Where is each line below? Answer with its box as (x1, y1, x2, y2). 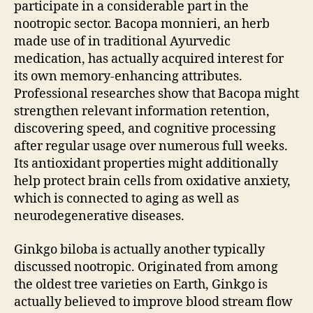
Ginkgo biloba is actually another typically (14, 241, 265, 258)
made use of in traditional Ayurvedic (14, 34, 231, 50)
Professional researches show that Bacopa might (14, 86, 299, 102)
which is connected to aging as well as (14, 191, 239, 207)
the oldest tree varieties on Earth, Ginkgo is (14, 276, 268, 293)
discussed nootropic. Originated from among (14, 259, 278, 275)
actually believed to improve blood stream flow (14, 293, 293, 310)
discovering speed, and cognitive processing (14, 121, 276, 137)
